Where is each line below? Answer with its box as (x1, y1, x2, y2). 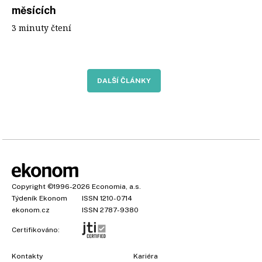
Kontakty (12, 252, 43, 260)
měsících (12, 4, 56, 16)
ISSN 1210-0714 (82, 194, 132, 202)
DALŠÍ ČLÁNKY (97, 77, 151, 85)
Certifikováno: (12, 225, 60, 234)
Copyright (12, 182, 46, 191)
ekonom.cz (12, 206, 50, 214)
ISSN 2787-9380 (82, 206, 139, 214)
